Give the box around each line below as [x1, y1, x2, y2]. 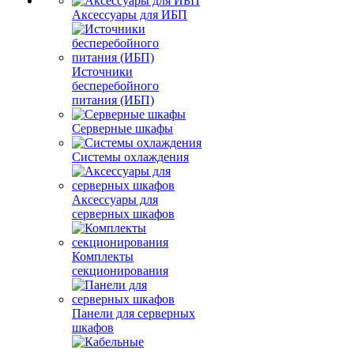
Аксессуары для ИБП [72, 8, 187, 21]
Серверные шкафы [72, 122, 173, 135]
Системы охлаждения [72, 150, 189, 164]
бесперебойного [72, 79, 159, 92]
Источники [72, 65, 133, 78]
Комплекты [72, 250, 134, 263]
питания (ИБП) [72, 93, 154, 107]
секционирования [72, 264, 168, 277]
